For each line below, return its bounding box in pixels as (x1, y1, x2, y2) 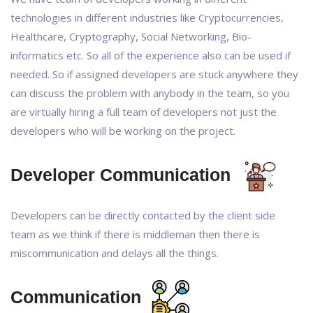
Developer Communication (10, 165, 235, 185)
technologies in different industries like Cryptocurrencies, (10, 10, 284, 24)
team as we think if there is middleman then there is (10, 227, 260, 241)
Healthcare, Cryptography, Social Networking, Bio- (10, 29, 252, 43)
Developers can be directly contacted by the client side (10, 208, 275, 222)
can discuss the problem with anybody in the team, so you (10, 86, 289, 100)
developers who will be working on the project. (10, 124, 235, 138)
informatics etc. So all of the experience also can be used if (10, 48, 291, 62)
